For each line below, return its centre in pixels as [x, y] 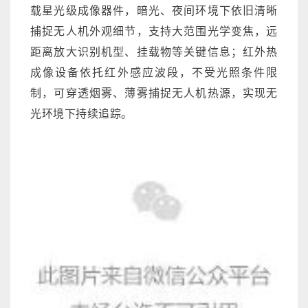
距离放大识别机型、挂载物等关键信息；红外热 [154, 52]
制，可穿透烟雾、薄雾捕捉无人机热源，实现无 [154, 93]
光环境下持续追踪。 [81, 113]
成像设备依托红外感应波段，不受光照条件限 [154, 72]
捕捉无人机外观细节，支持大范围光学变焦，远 [154, 31]
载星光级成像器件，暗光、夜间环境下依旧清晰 [154, 10]
